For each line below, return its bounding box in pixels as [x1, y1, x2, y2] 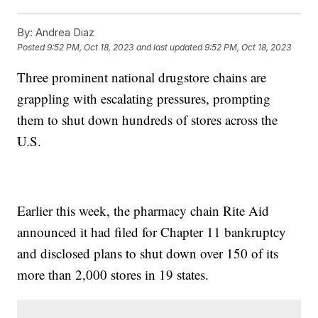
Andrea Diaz [33, 26, 95, 40]
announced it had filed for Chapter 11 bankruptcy [17, 223, 287, 241]
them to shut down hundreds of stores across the [17, 111, 278, 129]
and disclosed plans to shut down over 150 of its [17, 244, 279, 263]
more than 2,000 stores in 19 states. [17, 265, 209, 284]
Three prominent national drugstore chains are [17, 68, 267, 87]
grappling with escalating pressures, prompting [17, 89, 271, 108]
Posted [17, 42, 48, 53]
